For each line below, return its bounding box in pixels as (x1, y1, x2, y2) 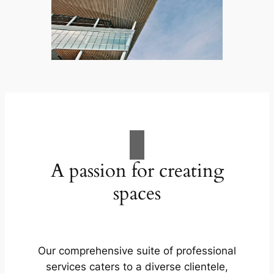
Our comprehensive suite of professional (38, 245, 236, 257)
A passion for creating (50, 157, 224, 183)
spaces (113, 180, 161, 206)
